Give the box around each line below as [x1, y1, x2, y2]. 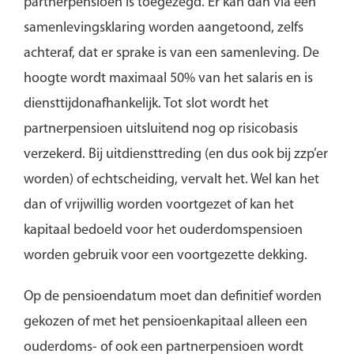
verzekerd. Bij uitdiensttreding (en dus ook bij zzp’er [23, 146, 328, 162]
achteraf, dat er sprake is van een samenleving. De [23, 45, 319, 61]
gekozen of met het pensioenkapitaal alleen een [23, 314, 307, 330]
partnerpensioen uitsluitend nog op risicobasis [23, 121, 298, 137]
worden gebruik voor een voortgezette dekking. [23, 247, 311, 263]
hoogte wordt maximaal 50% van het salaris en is [23, 70, 313, 86]
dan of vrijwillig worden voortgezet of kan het [23, 197, 294, 213]
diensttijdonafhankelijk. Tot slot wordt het [23, 96, 269, 111]
